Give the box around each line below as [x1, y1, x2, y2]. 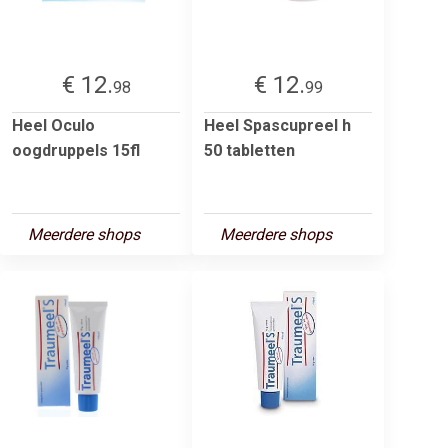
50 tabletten [204, 140, 295, 160]
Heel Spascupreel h [204, 115, 351, 135]
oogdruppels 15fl [12, 140, 140, 160]
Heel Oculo [12, 115, 95, 135]
